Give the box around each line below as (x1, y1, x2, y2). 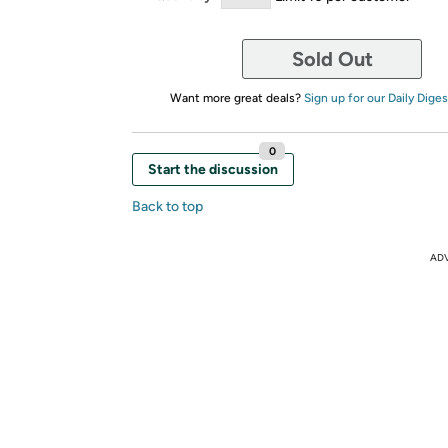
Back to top (132, 197, 203, 215)
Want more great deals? (169, 90, 304, 105)
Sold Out (291, 46, 373, 71)
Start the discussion (148, 160, 278, 178)
